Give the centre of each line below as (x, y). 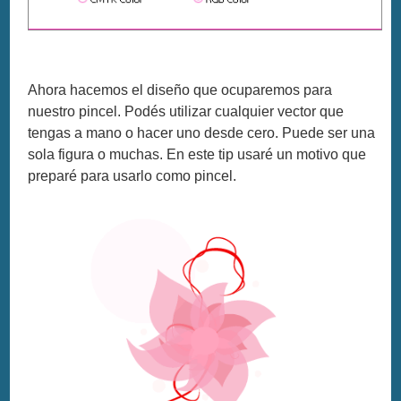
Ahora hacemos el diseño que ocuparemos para (180, 90)
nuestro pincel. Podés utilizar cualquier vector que (186, 112)
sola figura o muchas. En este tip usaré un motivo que (197, 155)
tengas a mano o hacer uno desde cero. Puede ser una (202, 133)
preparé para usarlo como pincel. (132, 176)
